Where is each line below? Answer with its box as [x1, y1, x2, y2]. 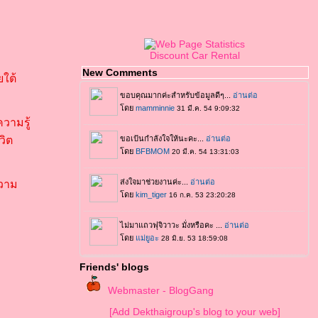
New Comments [82, 67, 158, 78]
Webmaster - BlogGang [108, 285, 214, 296]
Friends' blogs [79, 261, 149, 273]
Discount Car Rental [149, 50, 240, 61]
